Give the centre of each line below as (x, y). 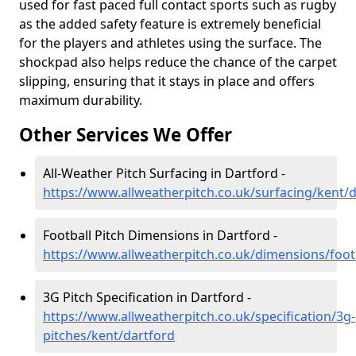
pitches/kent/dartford (109, 335)
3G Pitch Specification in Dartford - (147, 297)
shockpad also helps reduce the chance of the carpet (178, 62)
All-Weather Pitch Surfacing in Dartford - (164, 173)
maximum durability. (81, 100)
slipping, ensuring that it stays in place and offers (167, 81)
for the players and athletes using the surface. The (170, 43)
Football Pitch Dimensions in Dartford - (160, 235)
